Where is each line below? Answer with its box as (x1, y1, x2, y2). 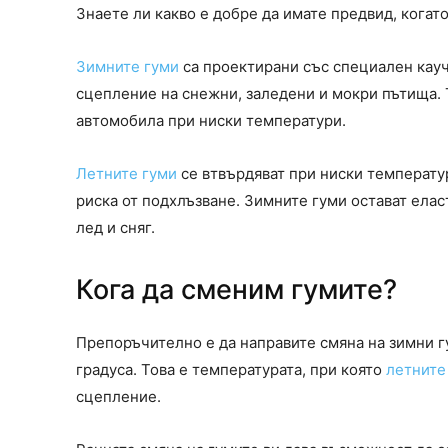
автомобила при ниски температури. (76, 111, 346, 131)
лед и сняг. (76, 218, 155, 238)
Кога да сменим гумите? (76, 273, 397, 307)
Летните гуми (76, 164, 177, 184)
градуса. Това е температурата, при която (76, 360, 386, 380)
